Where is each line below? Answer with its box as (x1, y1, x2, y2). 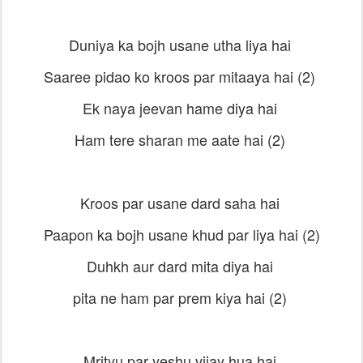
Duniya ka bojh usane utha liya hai (68, 34, 295, 55)
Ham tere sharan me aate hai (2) (74, 129, 289, 150)
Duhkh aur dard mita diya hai (86, 255, 277, 276)
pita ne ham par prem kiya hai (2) (72, 287, 291, 308)
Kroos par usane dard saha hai (79, 192, 284, 213)
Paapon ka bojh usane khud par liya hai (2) (43, 224, 320, 245)
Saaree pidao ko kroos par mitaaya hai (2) (44, 66, 319, 87)
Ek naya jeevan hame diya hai (82, 97, 281, 118)
